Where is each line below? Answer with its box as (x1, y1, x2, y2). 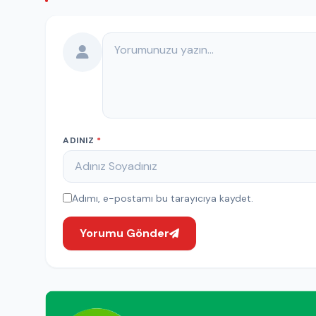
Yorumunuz (102, 32, 159, 47)
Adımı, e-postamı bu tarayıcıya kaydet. (72, 191, 253, 205)
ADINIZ (63, 134, 97, 146)
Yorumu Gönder (80, 225, 169, 241)
